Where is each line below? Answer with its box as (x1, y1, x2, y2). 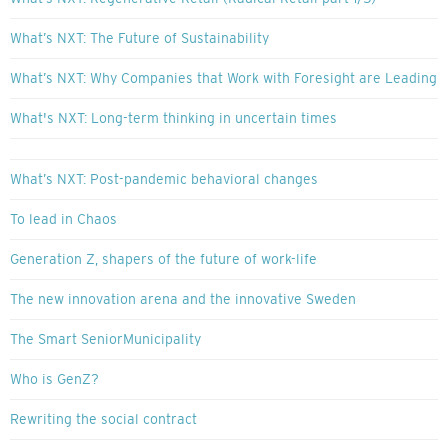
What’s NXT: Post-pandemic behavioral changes (10, 171, 318, 188)
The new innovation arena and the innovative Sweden (10, 291, 356, 308)
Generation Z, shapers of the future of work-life (10, 251, 317, 268)
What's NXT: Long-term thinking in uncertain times (10, 110, 337, 127)
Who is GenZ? (10, 371, 99, 388)
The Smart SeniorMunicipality (10, 331, 201, 348)
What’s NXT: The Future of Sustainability (10, 30, 269, 47)
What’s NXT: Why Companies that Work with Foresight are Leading (10, 70, 437, 87)
